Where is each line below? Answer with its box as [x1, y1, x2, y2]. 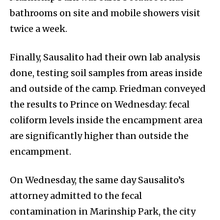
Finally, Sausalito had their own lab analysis [10, 52, 200, 63]
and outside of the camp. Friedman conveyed [10, 83, 206, 95]
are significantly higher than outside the [10, 130, 189, 142]
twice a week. [10, 23, 67, 35]
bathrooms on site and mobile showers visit [10, 7, 200, 19]
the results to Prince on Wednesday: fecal [10, 99, 190, 110]
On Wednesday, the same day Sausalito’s [10, 174, 185, 186]
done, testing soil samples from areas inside [10, 67, 202, 79]
